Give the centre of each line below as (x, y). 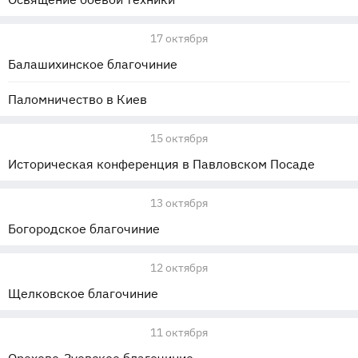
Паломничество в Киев (78, 99)
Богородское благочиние (84, 229)
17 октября (179, 38)
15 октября (179, 138)
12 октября (179, 268)
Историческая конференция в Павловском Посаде (161, 164)
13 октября (179, 203)
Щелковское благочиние (83, 293)
